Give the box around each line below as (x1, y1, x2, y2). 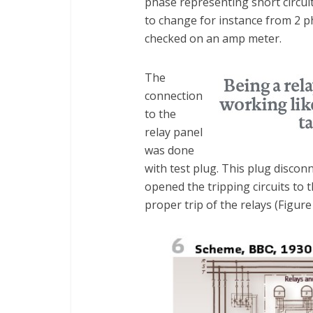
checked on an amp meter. (145, 31, 282, 46)
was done (145, 143, 194, 158)
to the (145, 106, 176, 122)
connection (145, 88, 203, 103)
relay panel (145, 124, 203, 140)
